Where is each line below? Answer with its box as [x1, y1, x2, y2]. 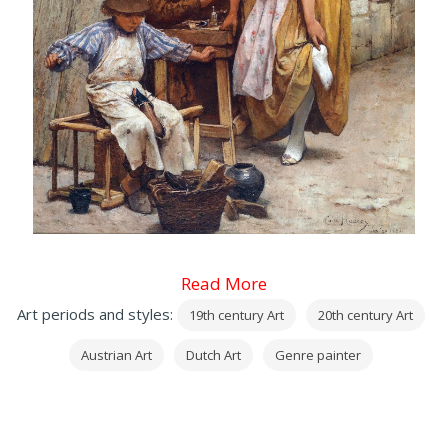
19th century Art [189, 305, 284, 324]
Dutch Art [186, 345, 241, 364]
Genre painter [275, 345, 361, 364]
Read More [181, 271, 267, 295]
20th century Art [318, 305, 413, 324]
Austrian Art [81, 345, 152, 364]
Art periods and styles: [17, 303, 177, 324]
